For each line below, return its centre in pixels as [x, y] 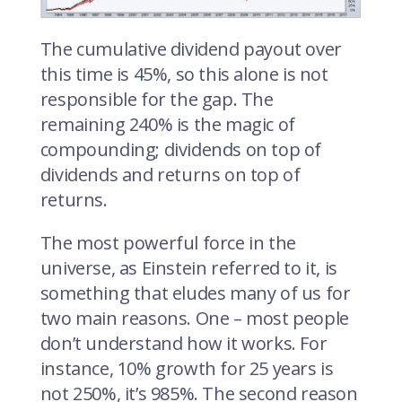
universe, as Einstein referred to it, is [188, 268]
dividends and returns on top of [170, 175]
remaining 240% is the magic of [167, 125]
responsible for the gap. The [157, 100]
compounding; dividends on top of [180, 150]
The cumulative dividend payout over [191, 49]
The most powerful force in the [168, 243]
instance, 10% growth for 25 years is [187, 369]
